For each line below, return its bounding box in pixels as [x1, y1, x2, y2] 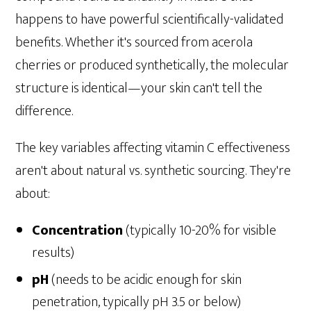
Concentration [32, 218, 124, 242]
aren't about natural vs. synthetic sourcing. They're [15, 158, 292, 183]
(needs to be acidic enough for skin [49, 267, 242, 292]
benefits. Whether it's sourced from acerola [15, 30, 253, 54]
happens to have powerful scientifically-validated [15, 7, 284, 31]
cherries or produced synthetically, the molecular [15, 53, 289, 77]
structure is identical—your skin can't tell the [15, 76, 263, 100]
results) [32, 240, 75, 264]
